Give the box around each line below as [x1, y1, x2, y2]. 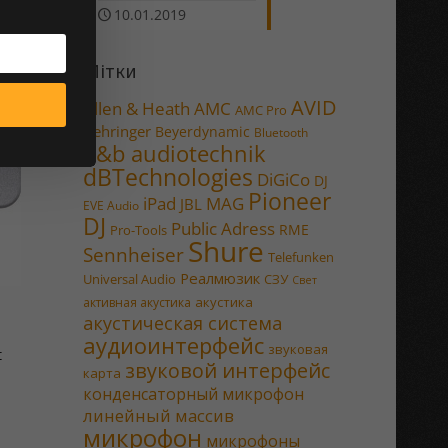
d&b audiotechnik [82, 139, 266, 168]
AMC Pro [234, 101, 287, 119]
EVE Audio [82, 197, 139, 214]
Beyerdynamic [154, 122, 250, 141]
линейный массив [82, 404, 234, 427]
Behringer [82, 121, 151, 141]
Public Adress [170, 216, 275, 240]
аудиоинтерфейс [82, 330, 264, 360]
